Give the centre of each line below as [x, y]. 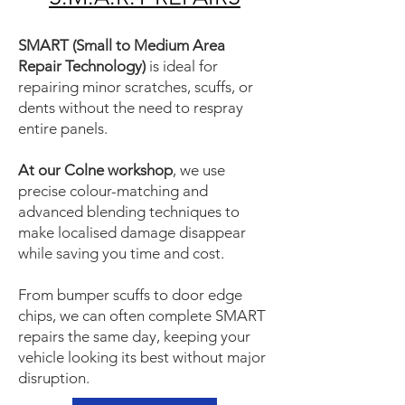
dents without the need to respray [131, 108]
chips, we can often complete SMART [142, 316]
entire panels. [63, 128]
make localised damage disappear [132, 232]
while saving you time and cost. [121, 253]
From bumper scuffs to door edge [130, 295]
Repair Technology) [84, 66]
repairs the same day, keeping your [134, 336]
